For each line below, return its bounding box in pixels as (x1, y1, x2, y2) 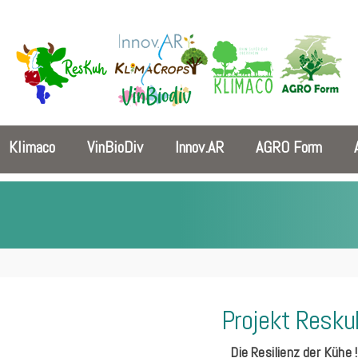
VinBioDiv (87, 136, 143, 157)
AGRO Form (256, 136, 322, 157)
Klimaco (9, 136, 55, 157)
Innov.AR (175, 136, 224, 157)
